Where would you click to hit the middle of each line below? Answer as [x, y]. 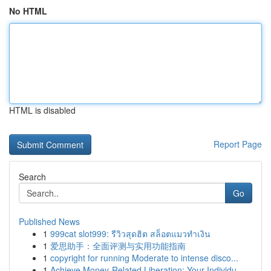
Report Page [238, 144]
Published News [49, 221]
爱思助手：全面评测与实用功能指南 [118, 246]
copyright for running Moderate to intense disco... [144, 258]
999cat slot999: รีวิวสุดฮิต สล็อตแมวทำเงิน [130, 233]
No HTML [28, 11]
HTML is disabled [42, 110]
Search [32, 177]
